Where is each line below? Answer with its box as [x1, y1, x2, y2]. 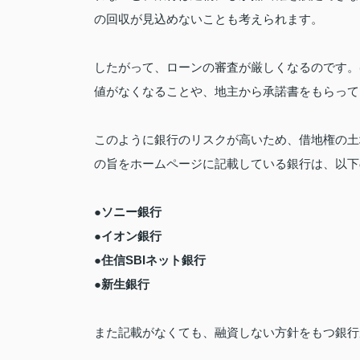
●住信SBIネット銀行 [94, 252, 206, 267]
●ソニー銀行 [94, 204, 162, 219]
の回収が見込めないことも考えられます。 [94, 12, 323, 26]
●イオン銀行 [94, 228, 162, 243]
